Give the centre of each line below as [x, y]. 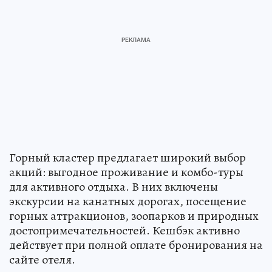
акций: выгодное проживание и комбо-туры [126, 172]
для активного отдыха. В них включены [114, 187]
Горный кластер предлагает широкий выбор [127, 158]
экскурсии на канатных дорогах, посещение [128, 202]
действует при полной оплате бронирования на [136, 245]
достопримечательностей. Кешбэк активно [124, 231]
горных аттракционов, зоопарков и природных [134, 216]
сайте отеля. [42, 260]
